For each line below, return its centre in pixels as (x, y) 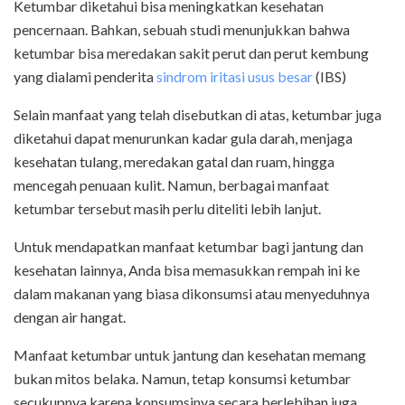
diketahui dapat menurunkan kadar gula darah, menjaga (183, 138)
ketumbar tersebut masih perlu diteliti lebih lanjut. (167, 209)
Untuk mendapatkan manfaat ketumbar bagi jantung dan (188, 247)
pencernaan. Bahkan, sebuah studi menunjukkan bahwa (182, 30)
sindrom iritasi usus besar (235, 77)
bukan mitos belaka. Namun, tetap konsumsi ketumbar (182, 379)
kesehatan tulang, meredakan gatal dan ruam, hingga (174, 162)
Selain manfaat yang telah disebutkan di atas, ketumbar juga (198, 115)
